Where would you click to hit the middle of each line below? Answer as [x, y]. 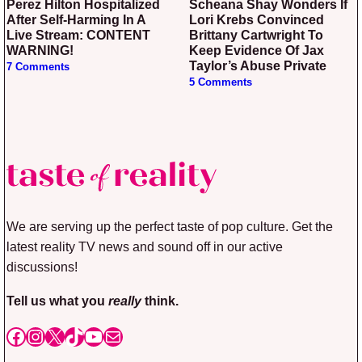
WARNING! [40, 50]
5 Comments [221, 82]
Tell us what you [57, 300]
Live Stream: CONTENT [78, 35]
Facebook [48, 335]
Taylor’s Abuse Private [258, 65]
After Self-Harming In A [76, 19]
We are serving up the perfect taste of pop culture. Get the [170, 227]
